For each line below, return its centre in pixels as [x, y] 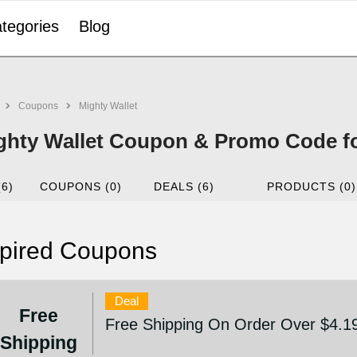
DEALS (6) [184, 186]
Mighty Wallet [108, 106]
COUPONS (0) [81, 186]
